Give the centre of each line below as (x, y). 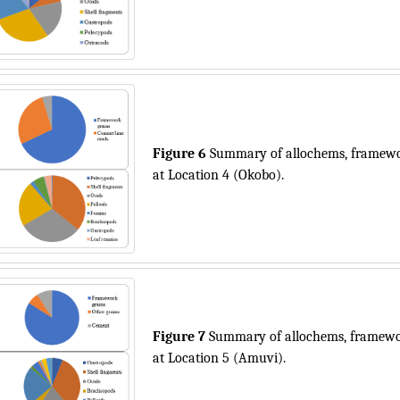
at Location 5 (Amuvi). (219, 358)
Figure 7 (181, 337)
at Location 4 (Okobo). (218, 175)
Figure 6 (181, 154)
